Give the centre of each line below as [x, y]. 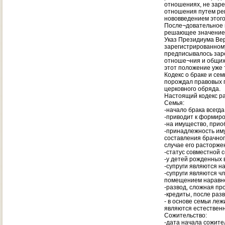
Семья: [174, 103]
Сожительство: [186, 215]
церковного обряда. [193, 89]
